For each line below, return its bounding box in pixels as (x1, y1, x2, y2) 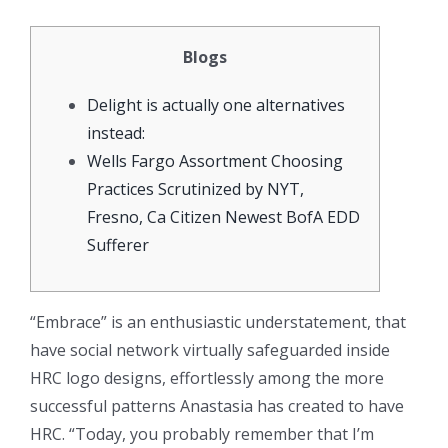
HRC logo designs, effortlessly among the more (30, 366, 384, 389)
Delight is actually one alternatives (87, 93, 345, 116)
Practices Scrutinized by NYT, (87, 177, 304, 200)
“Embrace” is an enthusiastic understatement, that (30, 310, 406, 333)
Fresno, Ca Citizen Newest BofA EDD (87, 205, 360, 228)
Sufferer (87, 233, 149, 256)
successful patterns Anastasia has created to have (30, 394, 404, 417)
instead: (87, 121, 145, 144)
